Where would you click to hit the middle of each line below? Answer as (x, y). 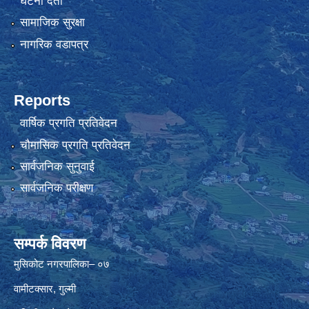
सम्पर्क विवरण (50, 244)
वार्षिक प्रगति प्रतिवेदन (68, 123)
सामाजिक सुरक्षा (52, 23)
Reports (42, 100)
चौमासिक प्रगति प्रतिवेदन (75, 145)
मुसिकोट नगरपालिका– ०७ (62, 264)
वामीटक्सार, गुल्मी (45, 289)
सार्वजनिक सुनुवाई (57, 166)
